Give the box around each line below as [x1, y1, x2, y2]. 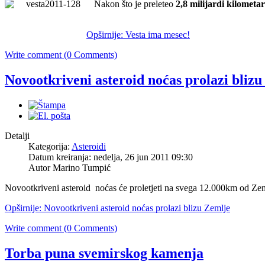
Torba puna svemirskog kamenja [5, 245, 203, 261]
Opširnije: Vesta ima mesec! [86, 30, 190, 40]
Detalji [5, 131, 30, 141]
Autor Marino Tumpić [28, 163, 111, 173]
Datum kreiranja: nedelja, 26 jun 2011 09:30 [28, 152, 193, 163]
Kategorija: [28, 141, 72, 152]
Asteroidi [72, 141, 106, 152]
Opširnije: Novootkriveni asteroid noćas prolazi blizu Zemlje [5, 203, 230, 214]
